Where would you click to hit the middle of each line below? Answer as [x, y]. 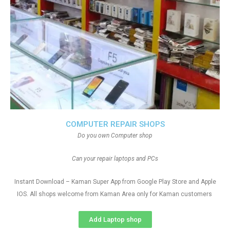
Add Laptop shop [115, 219]
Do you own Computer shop [115, 136]
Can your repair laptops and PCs [115, 159]
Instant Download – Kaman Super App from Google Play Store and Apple [115, 182]
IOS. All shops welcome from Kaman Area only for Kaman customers [115, 194]
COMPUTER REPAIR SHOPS [115, 124]
